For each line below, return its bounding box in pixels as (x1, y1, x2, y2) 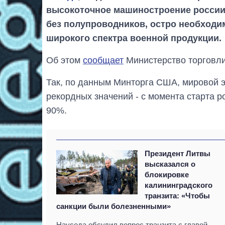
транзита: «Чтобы (145, 191, 210, 200)
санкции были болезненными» (56, 201, 171, 210)
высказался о (145, 159, 196, 168)
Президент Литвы (145, 149, 211, 158)
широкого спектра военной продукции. (46, 33, 221, 43)
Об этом (46, 55, 83, 65)
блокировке (145, 170, 189, 179)
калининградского (145, 180, 213, 189)
